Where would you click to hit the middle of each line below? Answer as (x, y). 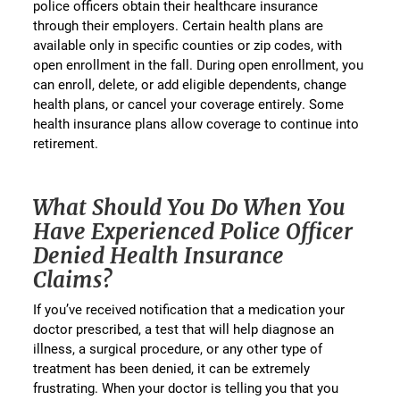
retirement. (66, 143)
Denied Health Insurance (159, 256)
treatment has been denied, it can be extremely (172, 368)
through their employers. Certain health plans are (179, 25)
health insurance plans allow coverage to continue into (196, 124)
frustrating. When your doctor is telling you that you (186, 388)
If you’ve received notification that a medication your (189, 309)
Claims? (73, 280)
